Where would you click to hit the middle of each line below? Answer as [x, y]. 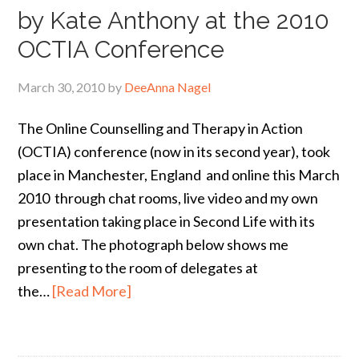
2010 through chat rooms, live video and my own [168, 198]
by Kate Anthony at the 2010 [174, 20]
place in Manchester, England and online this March [179, 174]
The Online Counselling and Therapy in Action [161, 128]
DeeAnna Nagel [168, 87]
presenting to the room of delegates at [138, 267]
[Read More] [92, 290]
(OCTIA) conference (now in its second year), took [174, 151]
